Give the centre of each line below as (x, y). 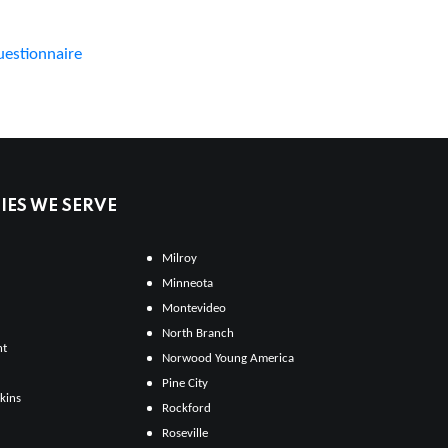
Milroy (180, 258)
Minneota (188, 283)
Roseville (185, 433)
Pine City (185, 383)
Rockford (187, 408)
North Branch (198, 333)
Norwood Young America (228, 358)
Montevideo (194, 308)
